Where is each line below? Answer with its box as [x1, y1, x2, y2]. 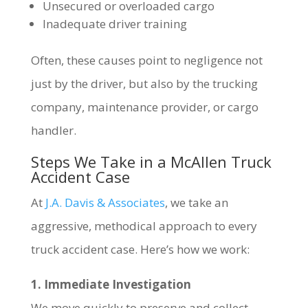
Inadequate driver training [42, 16, 187, 32]
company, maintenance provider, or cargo [30, 99, 258, 115]
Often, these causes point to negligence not [30, 52, 263, 68]
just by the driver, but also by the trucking [30, 76, 258, 91]
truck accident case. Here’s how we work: [30, 241, 250, 257]
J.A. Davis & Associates [45, 195, 165, 210]
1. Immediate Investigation [30, 276, 191, 292]
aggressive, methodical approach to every [30, 218, 257, 234]
